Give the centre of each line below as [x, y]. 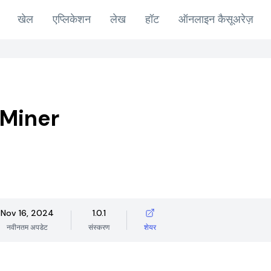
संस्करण [99, 227]
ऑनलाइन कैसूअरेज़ [216, 19]
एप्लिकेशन [72, 19]
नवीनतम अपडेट [27, 227]
